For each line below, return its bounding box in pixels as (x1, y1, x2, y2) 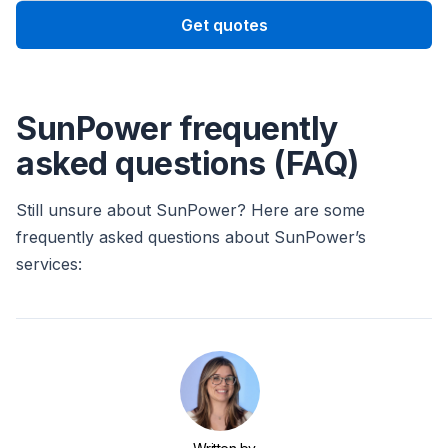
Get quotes (180, 15, 268, 36)
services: (16, 254, 82, 275)
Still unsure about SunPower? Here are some (16, 200, 365, 221)
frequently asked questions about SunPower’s (16, 227, 366, 248)
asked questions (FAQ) (16, 144, 359, 184)
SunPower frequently (16, 109, 338, 149)
